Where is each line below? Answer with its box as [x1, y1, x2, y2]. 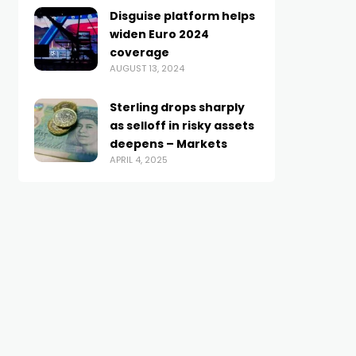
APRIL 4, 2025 [109, 153, 168, 166]
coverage [109, 44, 169, 60]
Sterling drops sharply [109, 99, 245, 115]
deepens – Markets [109, 136, 227, 152]
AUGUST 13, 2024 [109, 62, 184, 75]
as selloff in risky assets [109, 118, 254, 133]
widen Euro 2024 [109, 26, 209, 42]
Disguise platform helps [109, 8, 255, 24]
